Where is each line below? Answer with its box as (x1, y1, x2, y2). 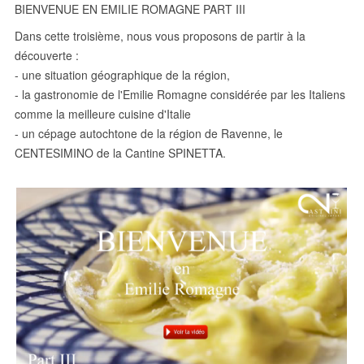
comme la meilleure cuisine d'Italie (15, 106, 191, 123)
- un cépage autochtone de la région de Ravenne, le (15, 125, 283, 142)
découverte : (15, 47, 79, 64)
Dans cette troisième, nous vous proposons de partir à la (15, 28, 305, 45)
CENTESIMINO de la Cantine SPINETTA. (15, 145, 226, 162)
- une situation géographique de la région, (15, 67, 230, 84)
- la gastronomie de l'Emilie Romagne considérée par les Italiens (15, 86, 345, 103)
